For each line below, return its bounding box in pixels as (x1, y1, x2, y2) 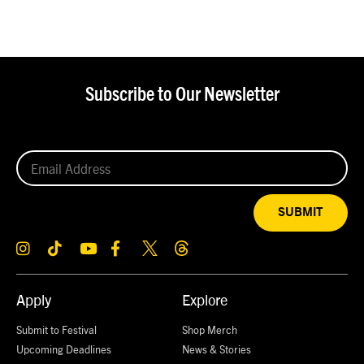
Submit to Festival (16, 322, 97, 336)
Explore (182, 289, 227, 309)
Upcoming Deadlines (16, 341, 111, 356)
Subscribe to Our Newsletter (84, 84, 279, 105)
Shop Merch (182, 322, 237, 336)
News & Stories (182, 341, 251, 356)
